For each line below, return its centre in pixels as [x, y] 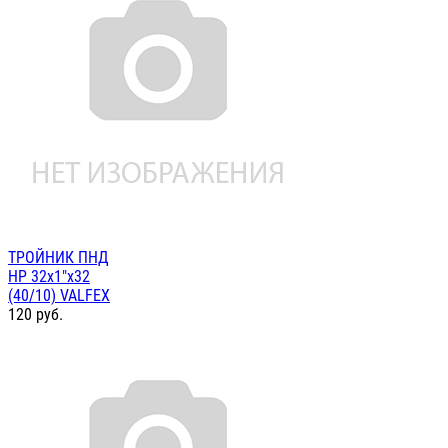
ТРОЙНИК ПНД [58, 258]
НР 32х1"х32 [49, 277]
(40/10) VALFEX [59, 296]
